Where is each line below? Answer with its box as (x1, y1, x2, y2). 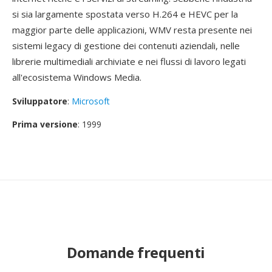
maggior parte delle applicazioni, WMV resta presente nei (12, 24, 252, 36)
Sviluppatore (12, 95, 67, 107)
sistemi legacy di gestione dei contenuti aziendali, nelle (12, 39, 240, 52)
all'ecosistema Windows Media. (12, 71, 141, 83)
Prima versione (12, 118, 78, 130)
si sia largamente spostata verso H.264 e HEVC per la (12, 8, 238, 20)
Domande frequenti (67, 242, 205, 262)
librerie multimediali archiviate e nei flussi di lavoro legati (12, 55, 246, 67)
